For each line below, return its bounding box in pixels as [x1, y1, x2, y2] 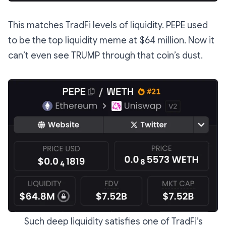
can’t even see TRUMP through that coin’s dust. [8, 50, 203, 62]
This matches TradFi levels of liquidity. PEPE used [8, 20, 208, 31]
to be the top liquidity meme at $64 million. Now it [8, 35, 214, 46]
